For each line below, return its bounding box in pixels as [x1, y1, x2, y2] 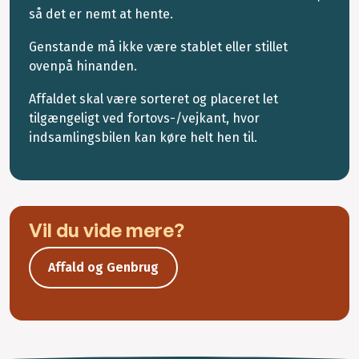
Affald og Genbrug [48, 259, 159, 275]
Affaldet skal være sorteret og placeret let [29, 91, 278, 107]
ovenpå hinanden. [29, 58, 137, 75]
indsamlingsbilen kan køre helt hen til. [29, 129, 260, 145]
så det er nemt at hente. [29, 6, 173, 22]
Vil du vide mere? [29, 217, 184, 242]
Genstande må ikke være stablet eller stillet [29, 39, 288, 55]
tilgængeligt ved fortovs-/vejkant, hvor [29, 110, 260, 126]
